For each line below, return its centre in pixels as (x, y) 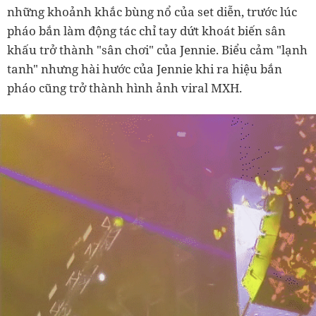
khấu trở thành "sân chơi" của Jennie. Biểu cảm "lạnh (157, 49)
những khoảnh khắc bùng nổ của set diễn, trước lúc (152, 11)
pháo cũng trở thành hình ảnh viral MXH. (124, 87)
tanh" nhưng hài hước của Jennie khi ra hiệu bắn (145, 68)
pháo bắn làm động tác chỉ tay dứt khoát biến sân (146, 30)
